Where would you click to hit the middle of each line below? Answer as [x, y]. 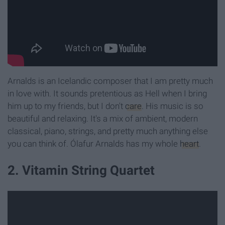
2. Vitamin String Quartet [81, 171]
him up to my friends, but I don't [66, 106]
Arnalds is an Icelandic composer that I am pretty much [110, 81]
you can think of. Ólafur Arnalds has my [81, 144]
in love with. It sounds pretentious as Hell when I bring [107, 94]
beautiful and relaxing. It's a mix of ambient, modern [103, 119]
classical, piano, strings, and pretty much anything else [108, 131]
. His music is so [173, 106]
